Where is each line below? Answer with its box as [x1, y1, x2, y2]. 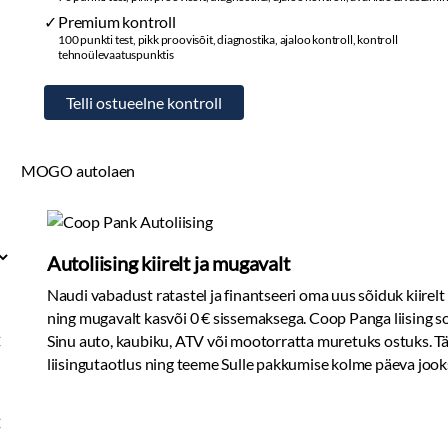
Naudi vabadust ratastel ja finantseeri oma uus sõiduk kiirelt [46, 285, 445, 304]
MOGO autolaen [20, 161, 136, 180]
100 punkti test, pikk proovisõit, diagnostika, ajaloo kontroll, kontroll [58, 32, 398, 47]
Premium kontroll [58, 12, 176, 31]
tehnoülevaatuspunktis [58, 47, 174, 62]
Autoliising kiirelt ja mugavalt [46, 251, 290, 275]
